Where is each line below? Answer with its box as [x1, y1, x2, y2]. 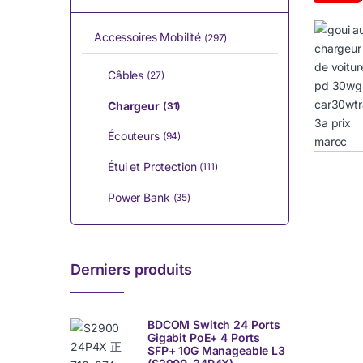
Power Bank [107, 190, 170, 204]
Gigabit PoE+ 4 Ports [147, 331, 261, 345]
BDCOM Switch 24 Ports [147, 318, 281, 332]
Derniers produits [70, 260, 192, 278]
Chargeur [107, 98, 160, 113]
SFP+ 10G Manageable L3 [147, 344, 285, 358]
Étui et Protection [107, 159, 197, 173]
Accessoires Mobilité [93, 30, 205, 45]
